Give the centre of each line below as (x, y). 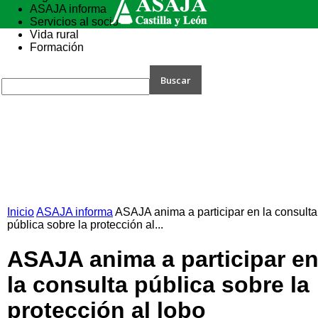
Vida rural (54, 34)
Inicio (21, 212)
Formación (57, 47)
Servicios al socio (74, 22)
